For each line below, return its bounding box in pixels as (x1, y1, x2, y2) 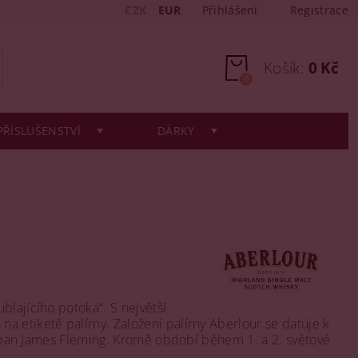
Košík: (264, 58, 304, 78)
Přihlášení (201, 2, 258, 18)
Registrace (289, 2, 348, 18)
